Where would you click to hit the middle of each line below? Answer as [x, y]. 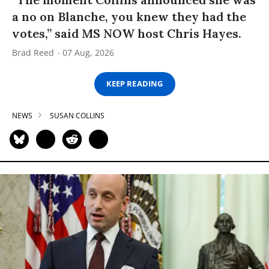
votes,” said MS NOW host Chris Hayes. [127, 33]
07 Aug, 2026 [88, 52]
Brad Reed [33, 52]
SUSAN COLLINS [77, 115]
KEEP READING [134, 84]
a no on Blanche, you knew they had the [129, 16]
